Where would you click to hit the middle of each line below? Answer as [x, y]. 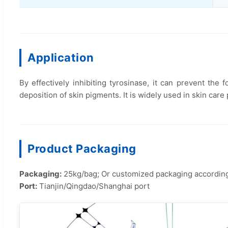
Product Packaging [82, 149]
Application [61, 58]
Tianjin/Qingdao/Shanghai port [93, 186]
